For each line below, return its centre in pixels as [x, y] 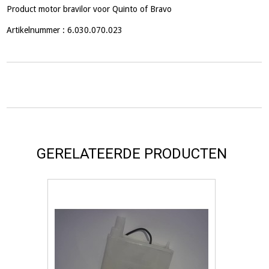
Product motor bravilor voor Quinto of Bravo [89, 9]
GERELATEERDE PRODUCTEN [131, 154]
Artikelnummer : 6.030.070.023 [66, 30]
